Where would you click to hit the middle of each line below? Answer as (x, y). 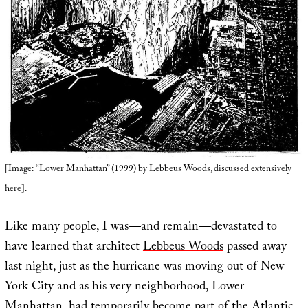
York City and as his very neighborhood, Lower (124, 287)
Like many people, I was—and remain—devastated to (141, 228)
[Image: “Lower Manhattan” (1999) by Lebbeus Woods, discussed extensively (148, 169)
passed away (255, 247)
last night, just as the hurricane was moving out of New (144, 267)
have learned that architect (74, 247)
